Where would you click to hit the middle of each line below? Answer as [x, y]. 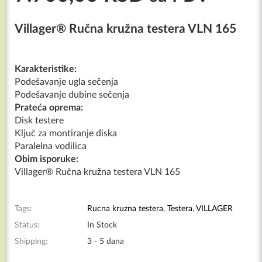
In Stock [101, 225]
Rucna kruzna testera [125, 209]
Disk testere [39, 120]
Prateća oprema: [49, 108]
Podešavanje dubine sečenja [72, 95]
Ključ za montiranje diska [66, 133]
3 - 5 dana [104, 242]
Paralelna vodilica [51, 146]
